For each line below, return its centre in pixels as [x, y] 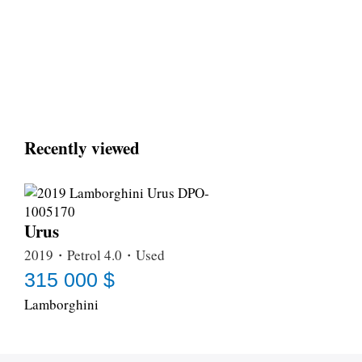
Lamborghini [61, 304]
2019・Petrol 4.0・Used [95, 255]
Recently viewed [82, 147]
